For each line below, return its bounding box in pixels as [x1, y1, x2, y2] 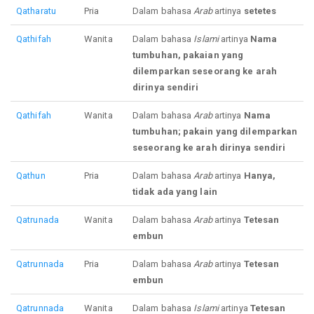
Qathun [16, 170, 46, 182]
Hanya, [243, 170, 276, 182]
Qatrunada [16, 214, 59, 226]
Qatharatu [16, 6, 56, 17]
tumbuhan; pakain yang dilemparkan [132, 126, 298, 137]
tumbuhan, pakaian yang [132, 50, 244, 61]
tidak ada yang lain [132, 186, 217, 198]
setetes [243, 6, 277, 17]
